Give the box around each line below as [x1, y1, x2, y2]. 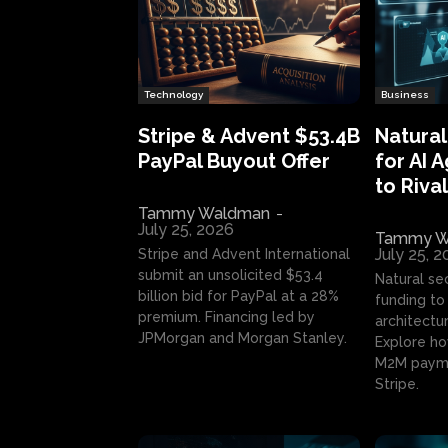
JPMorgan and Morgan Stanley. [138, 329, 347, 346]
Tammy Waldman [138, 203, 270, 223]
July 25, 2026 [138, 219, 234, 239]
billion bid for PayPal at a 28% [138, 287, 339, 304]
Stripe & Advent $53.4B [138, 123, 360, 148]
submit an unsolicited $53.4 [138, 266, 323, 283]
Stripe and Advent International [138, 245, 350, 262]
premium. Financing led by [138, 308, 315, 325]
